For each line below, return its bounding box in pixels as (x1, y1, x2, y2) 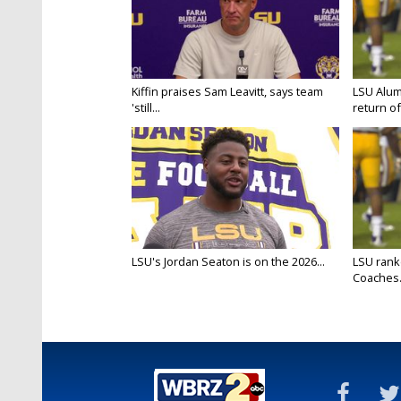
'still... (132, 99, 160, 116)
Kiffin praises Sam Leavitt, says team (132, 83, 323, 100)
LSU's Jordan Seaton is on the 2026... (132, 253, 325, 270)
